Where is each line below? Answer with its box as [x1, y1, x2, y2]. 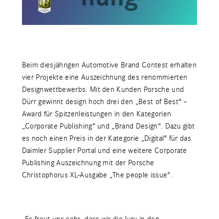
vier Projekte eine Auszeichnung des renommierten [22, 72, 188, 82]
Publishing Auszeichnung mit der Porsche [22, 158, 154, 167]
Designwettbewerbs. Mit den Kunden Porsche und [22, 85, 184, 94]
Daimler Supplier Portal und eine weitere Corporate [22, 146, 187, 155]
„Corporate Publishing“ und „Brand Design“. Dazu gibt [22, 121, 195, 131]
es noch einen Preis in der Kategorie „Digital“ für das [22, 133, 192, 143]
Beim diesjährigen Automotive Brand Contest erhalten [22, 60, 197, 69]
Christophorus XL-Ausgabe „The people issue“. [22, 170, 173, 179]
